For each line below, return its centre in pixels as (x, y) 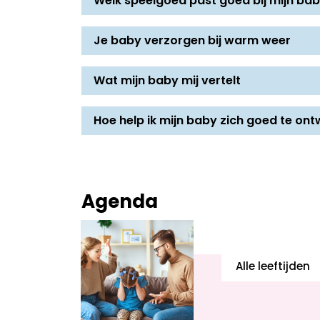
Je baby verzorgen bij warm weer (192, 41)
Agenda (120, 203)
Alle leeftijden (273, 267)
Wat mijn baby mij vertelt (167, 81)
